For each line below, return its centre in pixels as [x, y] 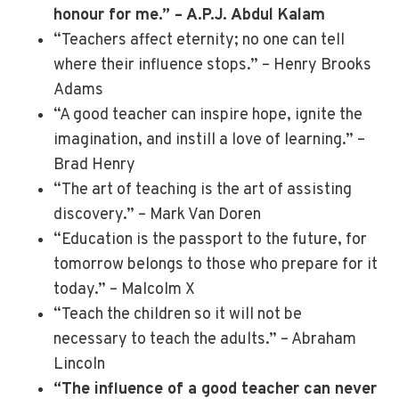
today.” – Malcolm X [124, 290]
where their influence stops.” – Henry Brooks [212, 66]
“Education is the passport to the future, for [210, 240]
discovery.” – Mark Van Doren [157, 216]
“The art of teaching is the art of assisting [203, 191]
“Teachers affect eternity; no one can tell [199, 41]
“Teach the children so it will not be [178, 315]
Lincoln [79, 365]
